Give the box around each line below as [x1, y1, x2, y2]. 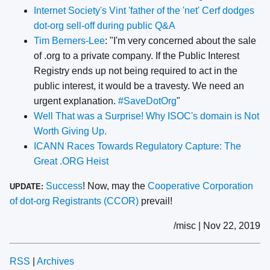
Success [46, 181, 83, 192]
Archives [37, 256, 74, 267]
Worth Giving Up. [34, 126, 107, 137]
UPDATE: [10, 182, 43, 192]
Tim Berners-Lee [34, 36, 105, 46]
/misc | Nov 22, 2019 [174, 221, 260, 231]
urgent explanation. [34, 96, 118, 107]
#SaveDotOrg [118, 96, 177, 107]
